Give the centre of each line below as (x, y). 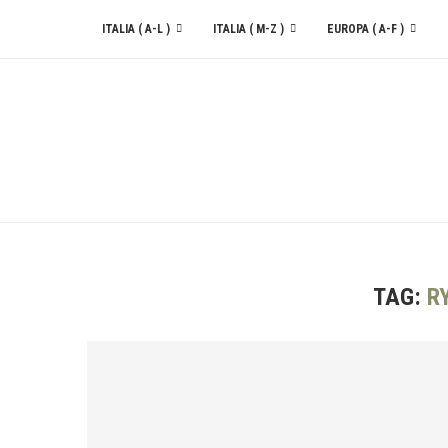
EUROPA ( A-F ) (365, 29)
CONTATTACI (137, 88)
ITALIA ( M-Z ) (248, 29)
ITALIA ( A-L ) (136, 29)
